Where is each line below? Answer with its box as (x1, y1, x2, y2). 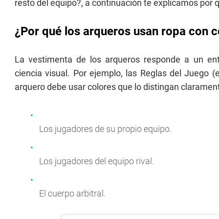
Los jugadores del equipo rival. (39, 156, 154, 166)
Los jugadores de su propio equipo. (39, 124, 172, 134)
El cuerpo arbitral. (39, 188, 106, 198)
